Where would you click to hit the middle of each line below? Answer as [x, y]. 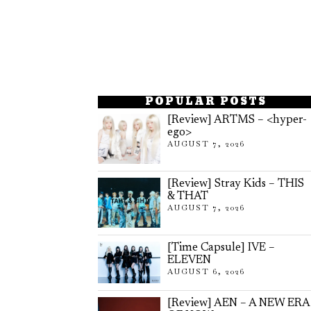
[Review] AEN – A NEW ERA [238, 304]
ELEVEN [189, 261]
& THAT [188, 197]
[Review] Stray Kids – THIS [236, 184]
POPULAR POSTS [205, 102]
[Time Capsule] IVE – [221, 248]
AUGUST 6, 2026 [206, 272]
